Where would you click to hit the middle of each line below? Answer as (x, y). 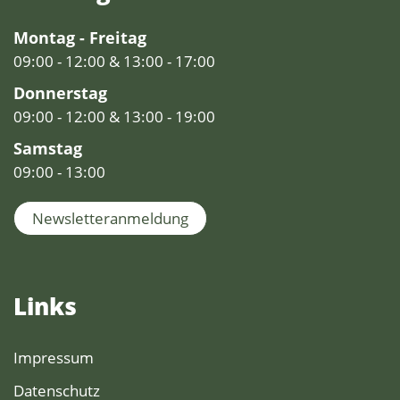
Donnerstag (60, 93)
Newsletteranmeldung (110, 219)
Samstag (48, 149)
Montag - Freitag (80, 38)
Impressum (54, 358)
